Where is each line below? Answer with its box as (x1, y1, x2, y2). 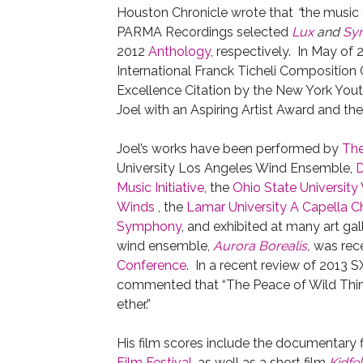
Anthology (147, 44, 211, 59)
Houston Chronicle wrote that (116, 5, 297, 20)
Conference (116, 258, 186, 273)
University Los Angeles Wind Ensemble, (116, 160, 356, 176)
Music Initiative (116, 180, 204, 195)
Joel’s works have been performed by (116, 141, 342, 156)
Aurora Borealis (212, 238, 307, 254)
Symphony (116, 219, 181, 234)
